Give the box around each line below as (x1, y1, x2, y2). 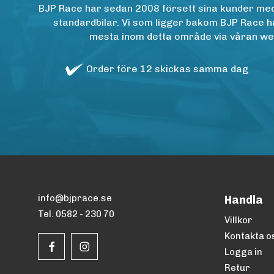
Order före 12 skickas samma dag (84, 63, 251, 75)
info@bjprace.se (38, 193, 112, 204)
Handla (224, 193, 264, 207)
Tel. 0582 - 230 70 (38, 209, 114, 220)
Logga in (224, 246, 263, 257)
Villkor (224, 215, 253, 226)
